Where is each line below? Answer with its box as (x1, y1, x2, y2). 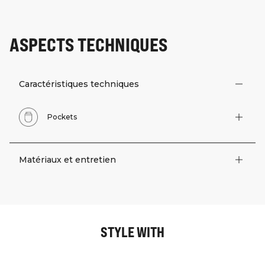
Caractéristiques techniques (19, 79, 139, 90)
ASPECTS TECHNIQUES (9, 33, 167, 56)
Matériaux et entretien (19, 154, 116, 166)
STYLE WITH (101, 223, 164, 241)
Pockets (47, 112, 77, 122)
